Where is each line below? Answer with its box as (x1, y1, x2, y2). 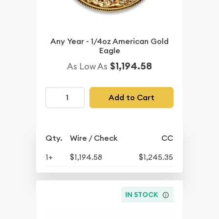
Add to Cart (108, 92, 154, 103)
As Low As (67, 61, 108, 72)
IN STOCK (125, 190, 159, 199)
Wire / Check (70, 133, 118, 144)
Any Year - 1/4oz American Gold (50, 36, 169, 47)
